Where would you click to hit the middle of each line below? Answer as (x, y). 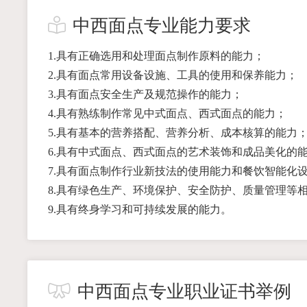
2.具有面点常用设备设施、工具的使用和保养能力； (172, 75)
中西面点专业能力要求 (161, 25)
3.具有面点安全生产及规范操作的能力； (145, 94)
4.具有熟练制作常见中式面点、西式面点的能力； (167, 113)
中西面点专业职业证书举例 (184, 291)
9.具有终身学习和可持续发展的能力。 (139, 209)
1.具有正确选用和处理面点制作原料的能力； (156, 56)
